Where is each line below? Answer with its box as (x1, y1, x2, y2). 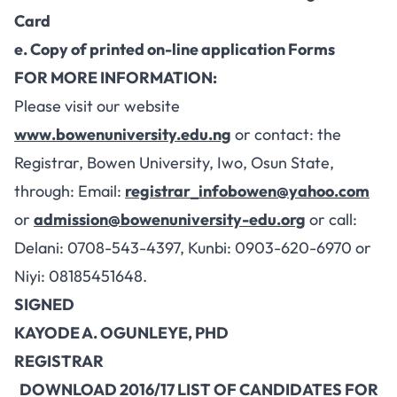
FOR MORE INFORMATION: (14, 67, 217, 88)
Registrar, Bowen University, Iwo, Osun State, (14, 152, 334, 173)
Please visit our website (14, 96, 180, 116)
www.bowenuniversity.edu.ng (14, 124, 231, 144)
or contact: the (231, 124, 341, 144)
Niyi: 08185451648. (14, 266, 147, 286)
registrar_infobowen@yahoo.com (125, 181, 370, 201)
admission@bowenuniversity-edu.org (34, 209, 306, 230)
